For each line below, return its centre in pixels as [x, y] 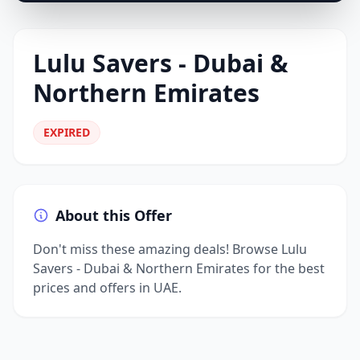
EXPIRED [67, 132]
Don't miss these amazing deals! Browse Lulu [170, 249]
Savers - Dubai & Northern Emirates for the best [179, 268]
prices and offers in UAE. [107, 288]
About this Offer [114, 215]
